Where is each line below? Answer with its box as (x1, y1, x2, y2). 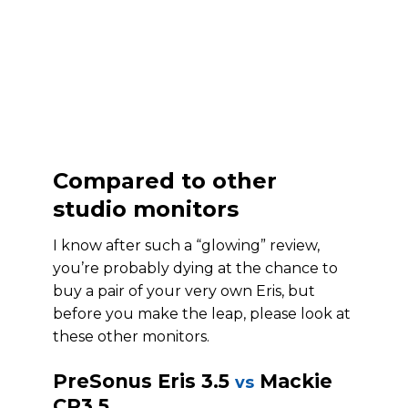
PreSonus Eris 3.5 (53, 370, 235, 393)
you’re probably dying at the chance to (53, 260, 338, 277)
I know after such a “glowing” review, (53, 237, 320, 254)
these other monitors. (53, 328, 209, 345)
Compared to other (53, 168, 277, 194)
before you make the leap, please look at (53, 305, 351, 322)
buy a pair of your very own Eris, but (53, 282, 315, 300)
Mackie (254, 370, 332, 393)
